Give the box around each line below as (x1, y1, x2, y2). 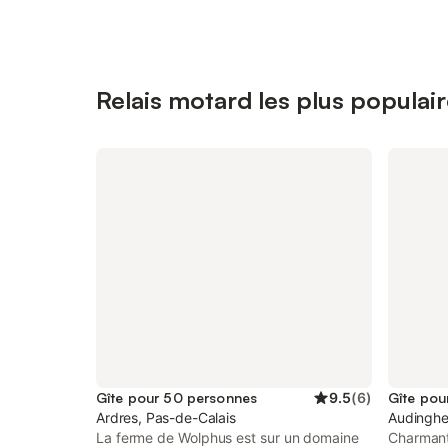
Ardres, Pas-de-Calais (96, 409, 236, 426)
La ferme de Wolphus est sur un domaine (96, 429, 359, 446)
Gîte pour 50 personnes (96, 389, 258, 406)
